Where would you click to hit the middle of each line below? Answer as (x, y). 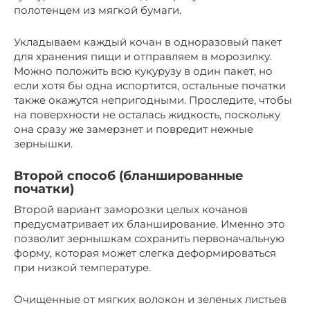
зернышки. (43, 143)
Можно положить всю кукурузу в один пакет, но (143, 71)
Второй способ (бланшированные (129, 175)
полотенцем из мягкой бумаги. (98, 10)
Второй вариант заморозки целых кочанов (131, 209)
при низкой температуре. (82, 267)
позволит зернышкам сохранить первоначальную (149, 238)
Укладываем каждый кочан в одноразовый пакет (148, 42)
